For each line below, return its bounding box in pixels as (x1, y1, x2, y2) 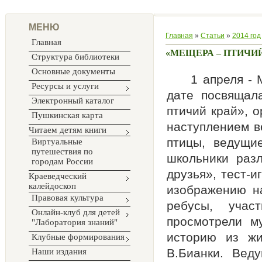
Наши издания (32, 247, 87, 256)
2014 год (232, 32, 261, 40)
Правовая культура (32, 193, 104, 202)
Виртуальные (32, 137, 82, 146)
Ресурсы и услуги (32, 81, 99, 91)
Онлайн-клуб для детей (32, 208, 120, 217)
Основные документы (32, 67, 115, 76)
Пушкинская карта (32, 111, 103, 120)
